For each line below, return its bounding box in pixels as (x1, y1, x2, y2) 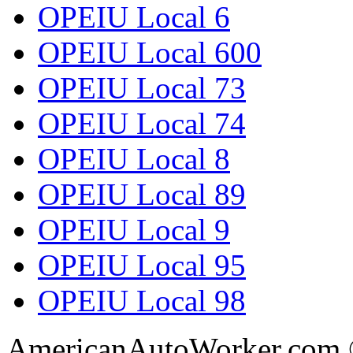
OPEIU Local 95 (38, 248, 246, 283)
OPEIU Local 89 (38, 177, 246, 212)
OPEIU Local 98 (38, 284, 246, 318)
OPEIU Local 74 (38, 106, 246, 141)
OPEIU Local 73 (38, 71, 246, 106)
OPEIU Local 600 (38, 35, 262, 70)
